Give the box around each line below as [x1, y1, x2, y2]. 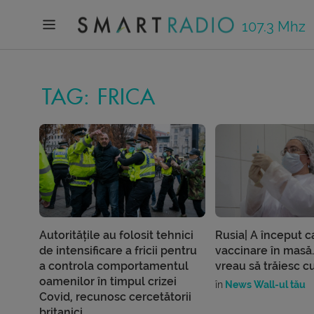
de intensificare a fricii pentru [39, 244, 198, 258]
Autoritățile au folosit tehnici [39, 228, 194, 243]
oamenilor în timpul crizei [39, 275, 177, 289]
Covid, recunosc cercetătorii [39, 290, 192, 304]
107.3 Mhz [241, 18, 306, 35]
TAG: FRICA [42, 87, 156, 108]
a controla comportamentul [39, 259, 189, 273]
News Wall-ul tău [222, 279, 306, 291]
